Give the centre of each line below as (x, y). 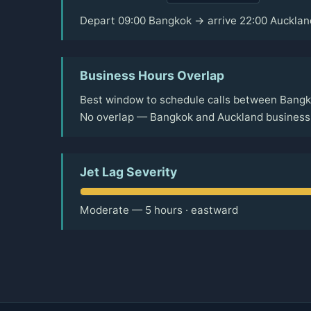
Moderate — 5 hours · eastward (159, 210)
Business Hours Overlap (152, 76)
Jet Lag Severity (128, 172)
